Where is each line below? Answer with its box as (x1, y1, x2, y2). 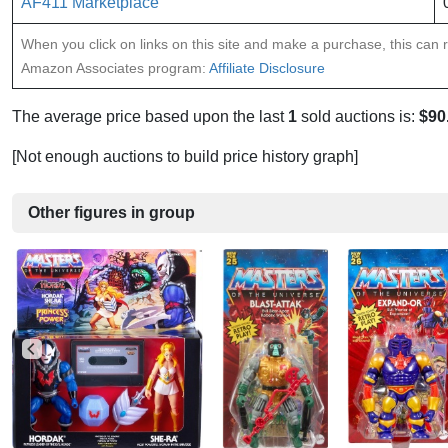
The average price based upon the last (12, 108, 288, 126)
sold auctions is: (297, 108, 419, 126)
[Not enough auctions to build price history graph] (12, 148, 358, 166)
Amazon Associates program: (21, 60, 209, 77)
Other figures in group (28, 204, 195, 222)
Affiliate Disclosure (209, 60, 325, 77)
